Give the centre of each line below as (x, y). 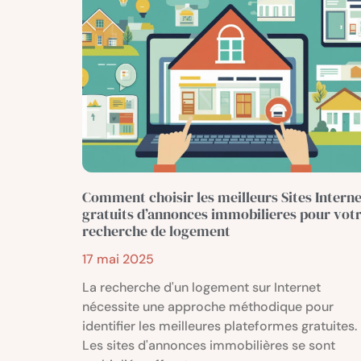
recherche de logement (156, 231)
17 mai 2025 (118, 259)
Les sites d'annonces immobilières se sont (209, 346)
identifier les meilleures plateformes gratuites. (220, 326)
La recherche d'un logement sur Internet (201, 288)
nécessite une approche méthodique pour (208, 307)
